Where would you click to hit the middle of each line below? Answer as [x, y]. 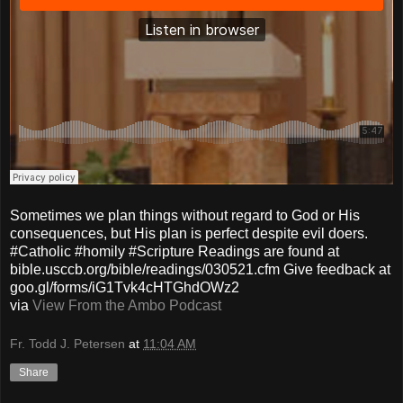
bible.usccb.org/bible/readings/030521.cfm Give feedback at [200, 269]
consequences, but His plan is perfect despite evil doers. [189, 233]
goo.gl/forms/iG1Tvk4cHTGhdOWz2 [125, 287]
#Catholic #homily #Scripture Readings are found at [175, 251]
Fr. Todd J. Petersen [67, 344]
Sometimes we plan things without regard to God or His [185, 215]
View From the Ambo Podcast [127, 305]
